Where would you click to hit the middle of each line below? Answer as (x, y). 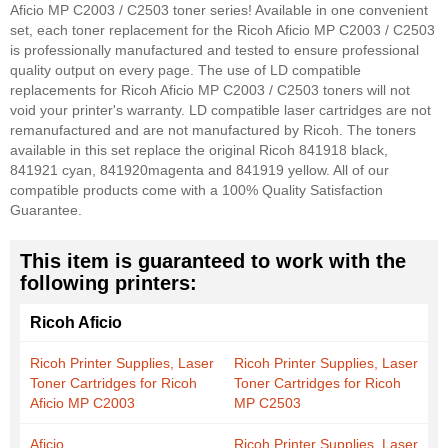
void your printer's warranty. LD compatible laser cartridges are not (220, 110)
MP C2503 (267, 403)
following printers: (108, 283)
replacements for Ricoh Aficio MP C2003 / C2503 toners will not (210, 90)
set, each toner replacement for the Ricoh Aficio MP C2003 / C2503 (222, 30)
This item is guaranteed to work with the (213, 261)
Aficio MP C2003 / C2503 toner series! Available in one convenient (219, 10)
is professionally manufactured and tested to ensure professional (214, 50)
